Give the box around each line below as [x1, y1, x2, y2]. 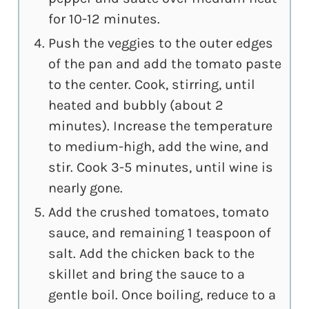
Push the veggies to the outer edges [48, 35, 274, 52]
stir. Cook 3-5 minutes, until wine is [48, 159, 274, 176]
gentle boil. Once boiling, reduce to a [48, 287, 277, 303]
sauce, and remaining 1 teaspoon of [48, 225, 272, 241]
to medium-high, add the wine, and [48, 139, 270, 155]
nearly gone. [48, 180, 123, 197]
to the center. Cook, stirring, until [48, 77, 256, 93]
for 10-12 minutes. [48, 11, 161, 28]
